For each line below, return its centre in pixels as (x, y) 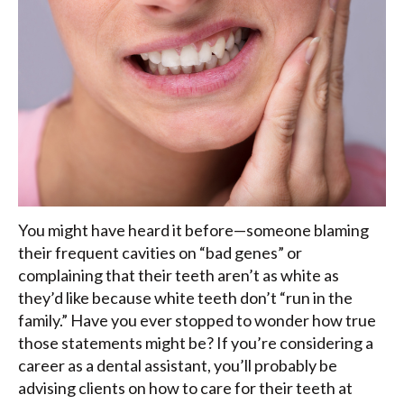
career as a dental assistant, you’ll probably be (178, 366)
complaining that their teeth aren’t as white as (179, 275)
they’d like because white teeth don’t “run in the (185, 298)
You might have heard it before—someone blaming (193, 230)
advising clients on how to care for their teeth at (185, 388)
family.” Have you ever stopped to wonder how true (197, 321)
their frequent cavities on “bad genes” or (160, 253)
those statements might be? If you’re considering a (196, 343)
